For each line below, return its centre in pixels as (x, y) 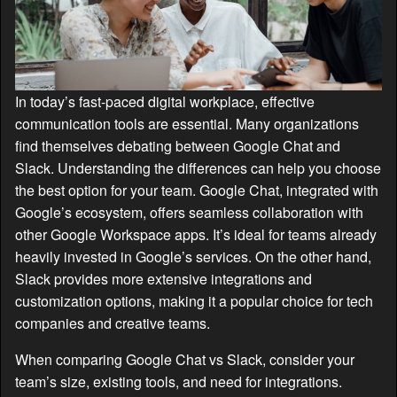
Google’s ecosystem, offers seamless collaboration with (189, 213)
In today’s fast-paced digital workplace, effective (165, 102)
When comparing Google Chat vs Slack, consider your (185, 360)
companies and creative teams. (113, 323)
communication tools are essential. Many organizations (187, 124)
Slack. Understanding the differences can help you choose (198, 168)
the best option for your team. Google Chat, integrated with (197, 191)
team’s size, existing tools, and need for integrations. (179, 382)
